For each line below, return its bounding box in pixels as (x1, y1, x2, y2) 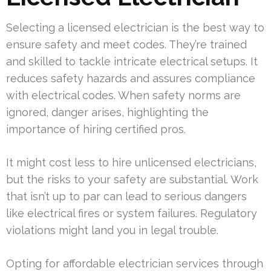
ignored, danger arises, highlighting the (6, 105, 209, 119)
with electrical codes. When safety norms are (6, 88, 241, 102)
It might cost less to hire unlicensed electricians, (6, 155, 256, 169)
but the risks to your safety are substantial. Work (6, 172, 258, 186)
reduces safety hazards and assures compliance (6, 71, 255, 85)
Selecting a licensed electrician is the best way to (6, 21, 264, 34)
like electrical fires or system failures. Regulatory (6, 206, 257, 220)
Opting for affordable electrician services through (6, 256, 263, 270)
